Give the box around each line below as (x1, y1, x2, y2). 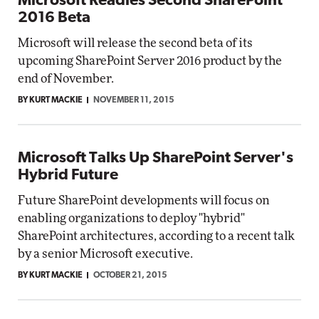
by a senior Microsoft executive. (18, 248, 193, 260)
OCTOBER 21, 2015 (93, 271, 167, 280)
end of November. (18, 73, 114, 85)
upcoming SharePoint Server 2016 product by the (18, 55, 282, 67)
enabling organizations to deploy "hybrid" (18, 212, 245, 224)
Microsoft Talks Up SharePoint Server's (18, 150, 293, 167)
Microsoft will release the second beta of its (18, 37, 253, 49)
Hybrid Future (18, 167, 118, 184)
